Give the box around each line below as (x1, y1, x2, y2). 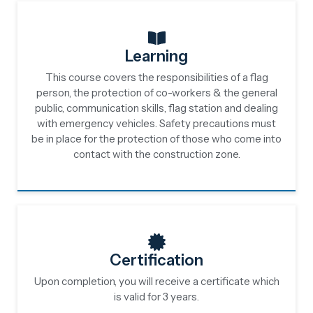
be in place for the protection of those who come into (31, 132, 282, 145)
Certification (110, 251, 203, 270)
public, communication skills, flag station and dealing (35, 101, 278, 115)
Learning (125, 47, 188, 66)
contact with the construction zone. (73, 147, 240, 161)
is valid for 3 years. (114, 290, 199, 303)
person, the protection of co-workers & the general (36, 86, 277, 99)
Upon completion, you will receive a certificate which (34, 275, 279, 288)
